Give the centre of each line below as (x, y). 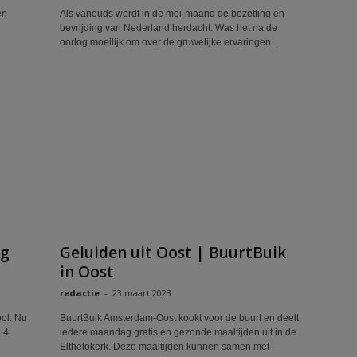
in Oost (86, 272)
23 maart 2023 (141, 293)
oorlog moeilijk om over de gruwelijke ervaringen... (169, 42)
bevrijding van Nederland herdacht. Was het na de (168, 28)
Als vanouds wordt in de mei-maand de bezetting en (172, 14)
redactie (79, 293)
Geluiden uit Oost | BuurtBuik (173, 253)
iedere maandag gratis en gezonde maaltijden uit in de (178, 332)
